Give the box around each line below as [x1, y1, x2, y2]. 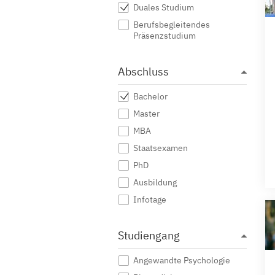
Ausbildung [133, 177, 177, 188]
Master [133, 108, 160, 119]
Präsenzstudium [133, 30, 196, 41]
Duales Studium [133, 2, 194, 13]
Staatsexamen [133, 142, 188, 153]
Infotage [133, 194, 166, 205]
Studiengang [118, 228, 180, 242]
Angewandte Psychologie [133, 255, 230, 266]
